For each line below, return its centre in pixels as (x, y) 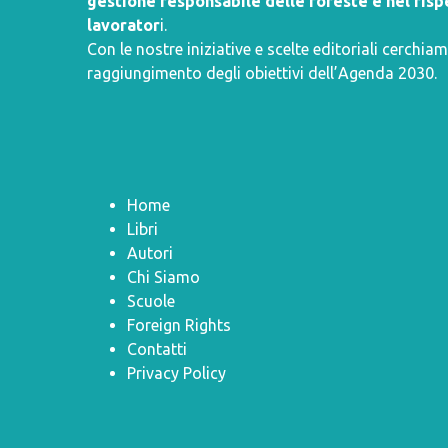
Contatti (157, 348)
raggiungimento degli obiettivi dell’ (212, 72)
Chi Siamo (163, 276)
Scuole (151, 300)
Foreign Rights (179, 324)
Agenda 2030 (386, 72)
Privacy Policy (176, 372)
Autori (150, 252)
